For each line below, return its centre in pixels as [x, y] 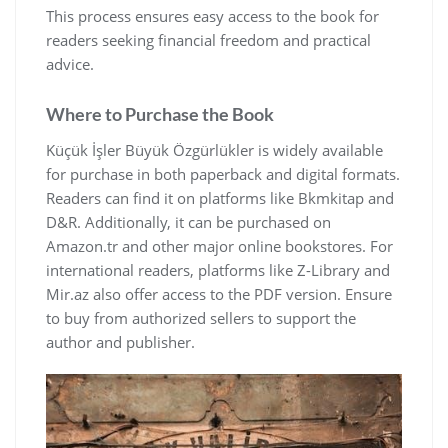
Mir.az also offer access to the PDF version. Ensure [219, 294]
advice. [70, 64]
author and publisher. [120, 342]
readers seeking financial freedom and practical [208, 40]
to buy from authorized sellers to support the [201, 318]
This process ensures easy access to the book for [212, 16]
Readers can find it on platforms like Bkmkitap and [220, 198]
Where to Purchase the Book [160, 114]
